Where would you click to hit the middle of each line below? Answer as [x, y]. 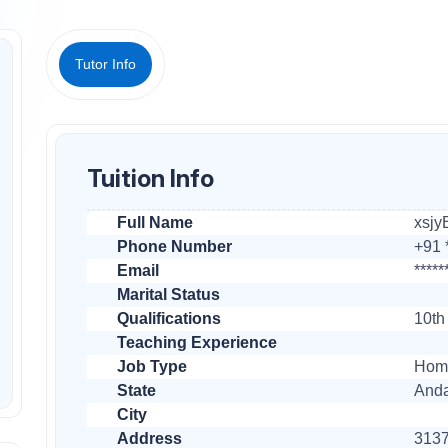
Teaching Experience [197, 342]
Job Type [152, 366]
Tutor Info [105, 64]
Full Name [155, 222]
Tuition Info [150, 178]
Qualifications [169, 318]
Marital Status [169, 294]
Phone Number [175, 246]
